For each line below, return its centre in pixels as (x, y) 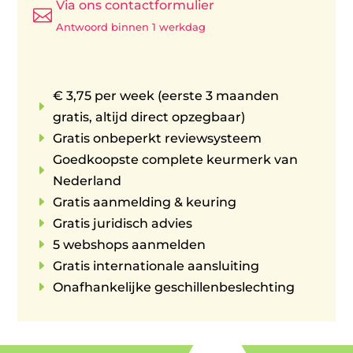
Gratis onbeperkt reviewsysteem (158, 138)
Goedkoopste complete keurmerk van (176, 159)
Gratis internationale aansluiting (156, 266)
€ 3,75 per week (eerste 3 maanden (166, 95)
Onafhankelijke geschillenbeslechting (174, 287)
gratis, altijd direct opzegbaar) (149, 117)
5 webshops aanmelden (130, 244)
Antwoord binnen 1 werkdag (131, 26)
